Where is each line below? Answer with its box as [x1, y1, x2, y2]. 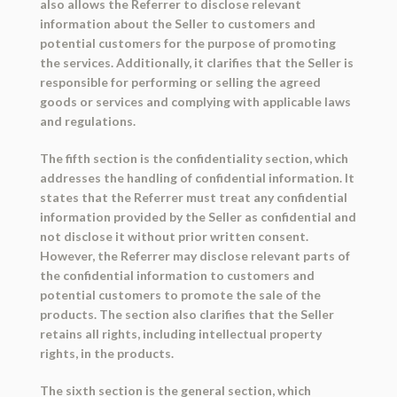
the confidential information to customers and [39, 268, 315, 284]
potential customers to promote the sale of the [39, 287, 321, 303]
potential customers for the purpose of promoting [39, 35, 336, 51]
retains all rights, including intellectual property [39, 326, 322, 342]
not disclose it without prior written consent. [39, 229, 308, 245]
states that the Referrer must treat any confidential [39, 190, 347, 206]
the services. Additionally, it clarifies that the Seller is [39, 55, 354, 71]
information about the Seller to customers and [39, 16, 315, 32]
